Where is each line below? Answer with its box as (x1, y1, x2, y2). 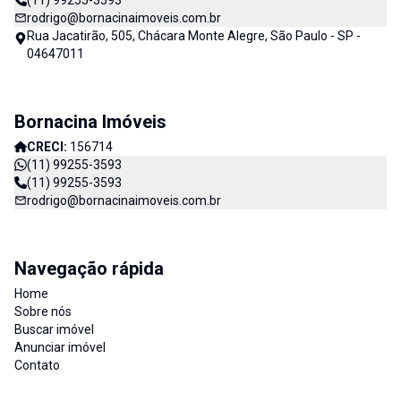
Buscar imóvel (14, 322, 94, 337)
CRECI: (27, 140, 70, 154)
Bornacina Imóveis (14, 111, 166, 132)
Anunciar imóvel (14, 340, 106, 354)
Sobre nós (14, 304, 72, 319)
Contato (14, 358, 60, 372)
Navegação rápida (14, 258, 164, 279)
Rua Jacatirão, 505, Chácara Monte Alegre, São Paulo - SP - (27, 29, 361, 43)
